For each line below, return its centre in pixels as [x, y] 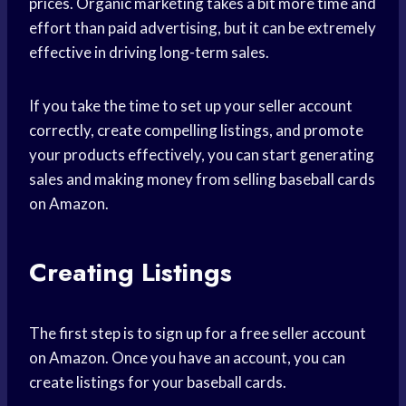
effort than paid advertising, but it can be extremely [203, 28]
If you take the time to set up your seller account [191, 106]
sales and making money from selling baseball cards [202, 179]
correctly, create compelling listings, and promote [196, 130]
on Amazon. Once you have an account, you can [187, 358]
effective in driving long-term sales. [149, 53]
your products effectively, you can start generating [202, 155]
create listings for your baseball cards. [158, 382]
